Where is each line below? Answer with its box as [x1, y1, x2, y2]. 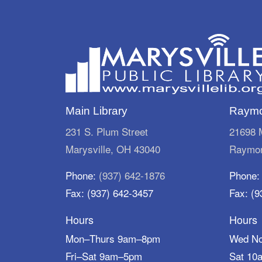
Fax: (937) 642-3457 [65, 185, 153, 200]
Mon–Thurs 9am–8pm [65, 230, 160, 246]
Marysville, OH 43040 [65, 141, 160, 156]
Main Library [65, 104, 127, 117]
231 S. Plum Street [65, 123, 148, 139]
